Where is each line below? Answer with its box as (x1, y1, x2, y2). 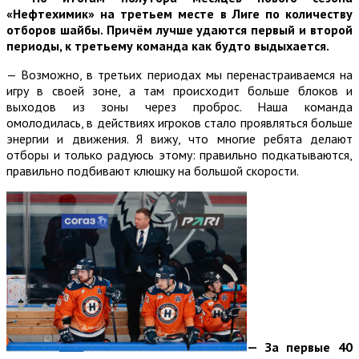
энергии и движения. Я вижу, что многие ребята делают (6, 130, 353, 147)
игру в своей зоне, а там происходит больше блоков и (6, 82, 353, 99)
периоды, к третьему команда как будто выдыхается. (6, 37, 329, 54)
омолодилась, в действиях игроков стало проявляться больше (6, 114, 353, 131)
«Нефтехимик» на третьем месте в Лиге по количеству (6, 5, 353, 22)
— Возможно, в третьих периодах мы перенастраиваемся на (6, 66, 353, 83)
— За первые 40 (247, 338, 353, 355)
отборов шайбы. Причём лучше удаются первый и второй (6, 21, 353, 38)
